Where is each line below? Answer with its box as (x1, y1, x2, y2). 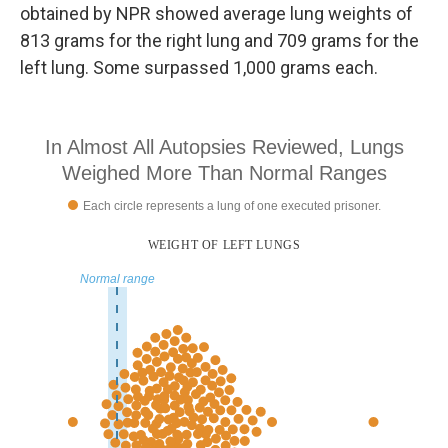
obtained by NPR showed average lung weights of (20, 2, 413, 24)
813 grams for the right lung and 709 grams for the (20, 29, 419, 51)
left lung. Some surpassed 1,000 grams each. (20, 56, 378, 78)
